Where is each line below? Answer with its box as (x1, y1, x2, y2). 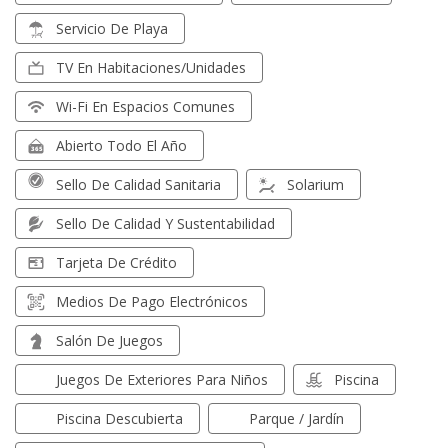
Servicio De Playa (56, 19, 168, 38)
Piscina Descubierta (56, 409, 183, 428)
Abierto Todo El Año (56, 136, 187, 155)
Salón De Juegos (56, 331, 163, 350)
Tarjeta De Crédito (56, 253, 177, 272)
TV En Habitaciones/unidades (56, 58, 246, 77)
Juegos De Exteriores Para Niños (56, 370, 268, 389)
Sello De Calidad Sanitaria (56, 175, 221, 194)
